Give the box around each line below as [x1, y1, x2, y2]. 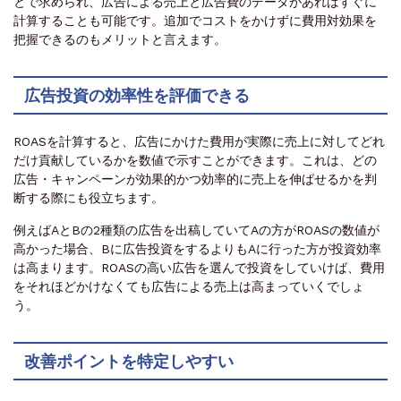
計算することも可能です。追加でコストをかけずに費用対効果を [13, 13, 377, 29]
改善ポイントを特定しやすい [24, 352, 234, 371]
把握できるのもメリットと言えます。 [13, 32, 226, 47]
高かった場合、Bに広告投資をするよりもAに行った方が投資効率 [13, 242, 381, 257]
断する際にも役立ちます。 [13, 191, 164, 206]
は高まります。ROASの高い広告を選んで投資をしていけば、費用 [13, 260, 385, 276]
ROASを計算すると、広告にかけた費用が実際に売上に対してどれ [13, 134, 385, 149]
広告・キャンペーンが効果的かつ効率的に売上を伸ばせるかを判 [13, 172, 377, 187]
